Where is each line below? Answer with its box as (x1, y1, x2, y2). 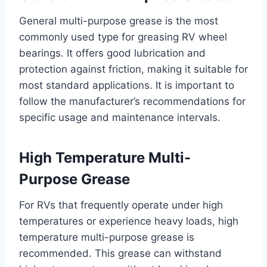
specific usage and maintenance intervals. (19, 111, 221, 123)
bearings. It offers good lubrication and (19, 46, 206, 59)
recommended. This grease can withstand (19, 247, 222, 259)
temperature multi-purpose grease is (19, 231, 194, 243)
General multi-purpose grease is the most (19, 14, 218, 27)
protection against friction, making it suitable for (19, 63, 248, 75)
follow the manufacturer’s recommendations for (19, 95, 246, 107)
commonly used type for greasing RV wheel (19, 30, 227, 43)
